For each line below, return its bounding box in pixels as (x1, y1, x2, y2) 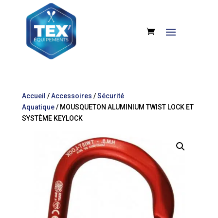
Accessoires (51, 92, 92, 100)
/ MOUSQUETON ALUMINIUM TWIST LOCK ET (54, 103, 194, 111)
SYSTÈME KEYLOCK (21, 114, 83, 122)
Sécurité (97, 92, 124, 100)
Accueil (21, 92, 46, 100)
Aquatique (21, 103, 54, 111)
